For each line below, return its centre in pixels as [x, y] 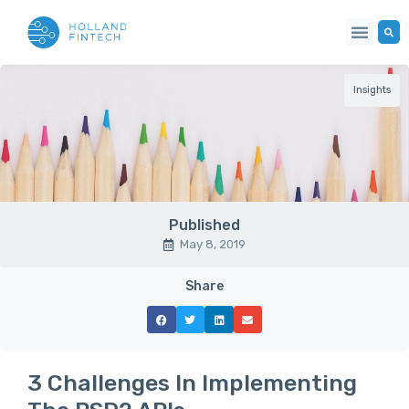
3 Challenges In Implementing [192, 383]
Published [204, 225]
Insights [372, 90]
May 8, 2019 [213, 244]
